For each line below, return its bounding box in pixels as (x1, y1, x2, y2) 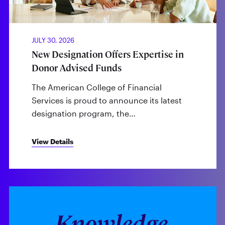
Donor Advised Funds (31, 62, 122, 74)
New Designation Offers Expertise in (31, 48, 184, 60)
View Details (31, 137, 73, 146)
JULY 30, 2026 (31, 36, 74, 44)
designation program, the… (31, 108, 136, 118)
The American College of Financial (31, 82, 162, 92)
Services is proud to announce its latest (31, 95, 182, 105)
